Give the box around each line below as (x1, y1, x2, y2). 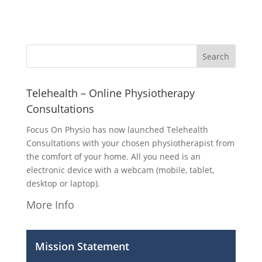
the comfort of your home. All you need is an (26, 151, 201, 162)
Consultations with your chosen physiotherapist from (26, 137, 235, 149)
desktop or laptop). (26, 178, 100, 189)
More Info (26, 198, 74, 212)
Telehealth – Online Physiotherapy (26, 86, 195, 100)
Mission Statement (35, 239, 129, 253)
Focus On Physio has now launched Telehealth (26, 124, 208, 135)
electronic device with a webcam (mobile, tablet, (26, 164, 214, 175)
